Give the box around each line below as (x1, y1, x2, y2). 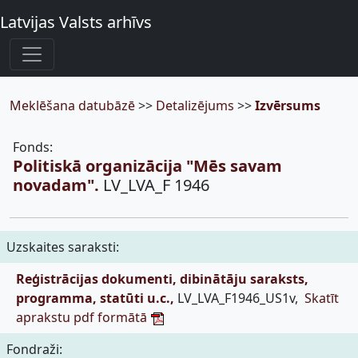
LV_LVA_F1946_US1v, (174, 289, 304, 307)
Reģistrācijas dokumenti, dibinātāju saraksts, (16, 270, 308, 288)
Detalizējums (156, 97, 237, 114)
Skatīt (304, 289, 339, 307)
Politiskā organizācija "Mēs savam (13, 155, 282, 177)
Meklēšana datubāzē (10, 97, 138, 114)
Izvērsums (255, 97, 320, 114)
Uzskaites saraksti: (6, 238, 119, 256)
